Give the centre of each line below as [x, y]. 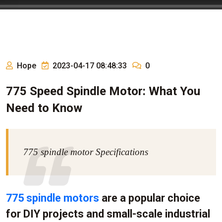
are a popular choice [150, 198]
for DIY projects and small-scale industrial [108, 214]
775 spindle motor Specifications [86, 152]
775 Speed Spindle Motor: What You [103, 91]
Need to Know [44, 108]
